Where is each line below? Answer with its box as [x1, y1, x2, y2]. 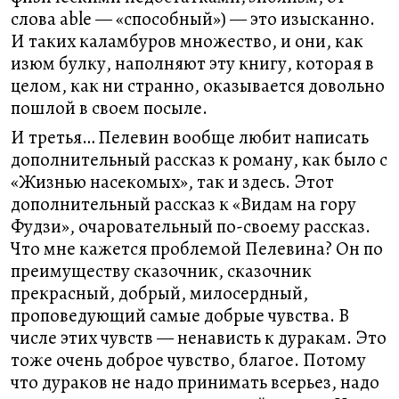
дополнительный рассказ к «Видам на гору [11, 191, 356, 216]
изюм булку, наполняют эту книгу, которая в [11, 51, 374, 76]
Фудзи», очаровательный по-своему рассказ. [11, 214, 370, 239]
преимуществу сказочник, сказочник [11, 258, 312, 283]
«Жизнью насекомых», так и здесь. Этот [11, 169, 334, 194]
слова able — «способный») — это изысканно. [11, 6, 375, 31]
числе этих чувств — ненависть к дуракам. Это [11, 325, 387, 350]
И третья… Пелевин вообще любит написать [11, 125, 369, 150]
